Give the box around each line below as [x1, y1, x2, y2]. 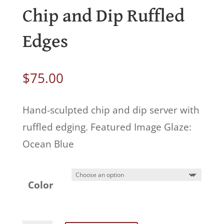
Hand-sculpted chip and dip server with [22, 103, 199, 117]
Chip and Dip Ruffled [22, 7, 184, 26]
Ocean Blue [22, 137, 74, 151]
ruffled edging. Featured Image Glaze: [22, 120, 191, 134]
